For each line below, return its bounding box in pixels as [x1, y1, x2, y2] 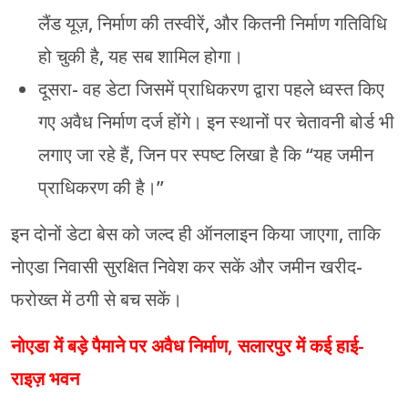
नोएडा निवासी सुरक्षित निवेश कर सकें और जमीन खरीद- [11, 253, 362, 281]
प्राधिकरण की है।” [38, 174, 164, 202]
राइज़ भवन [11, 365, 79, 393]
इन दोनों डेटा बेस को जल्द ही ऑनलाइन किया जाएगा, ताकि [11, 220, 381, 249]
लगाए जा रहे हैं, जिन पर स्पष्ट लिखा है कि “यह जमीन [38, 141, 373, 169]
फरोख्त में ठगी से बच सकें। [11, 286, 182, 314]
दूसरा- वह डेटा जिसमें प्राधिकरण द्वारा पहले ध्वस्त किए [38, 76, 384, 104]
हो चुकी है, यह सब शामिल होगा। [38, 43, 243, 71]
